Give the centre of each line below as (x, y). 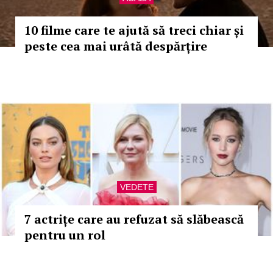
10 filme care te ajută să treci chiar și (134, 30)
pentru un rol (65, 235)
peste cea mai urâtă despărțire (116, 46)
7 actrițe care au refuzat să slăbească (134, 219)
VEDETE (136, 187)
